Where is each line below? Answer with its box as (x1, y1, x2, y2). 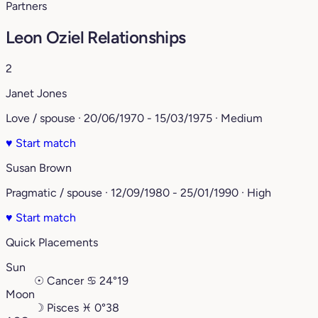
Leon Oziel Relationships (6, 27, 186, 48)
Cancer (47, 274, 84, 288)
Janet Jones (6, 87, 67, 101)
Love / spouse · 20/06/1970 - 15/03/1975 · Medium (6, 111, 263, 126)
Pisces (47, 301, 79, 315)
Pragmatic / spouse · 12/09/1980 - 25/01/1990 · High (6, 186, 271, 200)
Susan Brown (6, 161, 72, 175)
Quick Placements (6, 236, 98, 250)
